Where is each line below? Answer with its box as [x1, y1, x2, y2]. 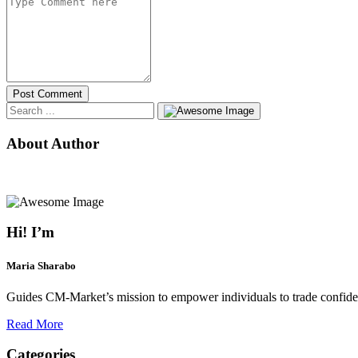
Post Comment [13, 88, 82, 101]
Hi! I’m [6, 224, 54, 241]
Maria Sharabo [6, 259, 76, 272]
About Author [6, 134, 99, 152]
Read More [6, 316, 63, 331]
